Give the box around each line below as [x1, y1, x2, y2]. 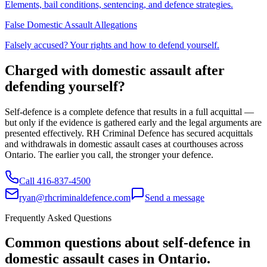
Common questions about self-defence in [5, 235, 250, 251]
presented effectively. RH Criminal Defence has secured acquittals [5, 128, 253, 138]
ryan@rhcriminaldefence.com [19, 192, 131, 203]
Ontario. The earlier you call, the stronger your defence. [5, 149, 213, 160]
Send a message [145, 192, 204, 203]
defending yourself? [5, 78, 125, 94]
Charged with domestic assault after [5, 62, 225, 78]
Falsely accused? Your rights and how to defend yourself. [5, 39, 219, 50]
